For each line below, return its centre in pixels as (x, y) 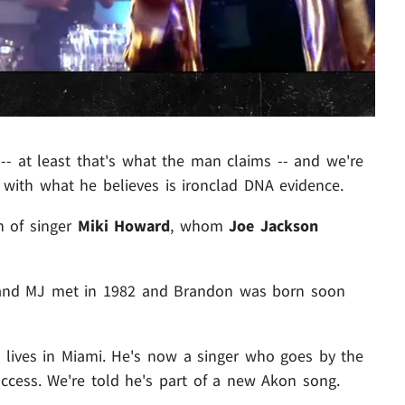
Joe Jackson (273, 225)
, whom (200, 225)
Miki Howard (124, 225)
